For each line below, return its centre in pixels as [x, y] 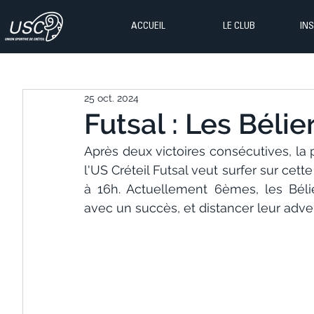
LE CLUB [239, 27]
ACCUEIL [148, 27]
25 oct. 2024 [111, 98]
